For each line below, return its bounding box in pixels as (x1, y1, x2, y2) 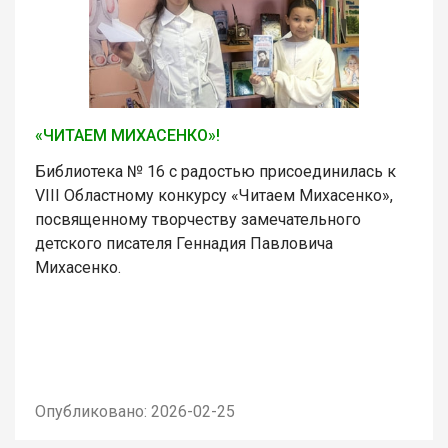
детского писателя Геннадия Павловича (35, 233, 333, 253)
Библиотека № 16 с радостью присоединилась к (35, 161, 396, 181)
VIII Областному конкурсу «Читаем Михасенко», (35, 185, 393, 205)
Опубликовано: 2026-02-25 (35, 401, 235, 421)
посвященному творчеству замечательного (35, 209, 361, 229)
